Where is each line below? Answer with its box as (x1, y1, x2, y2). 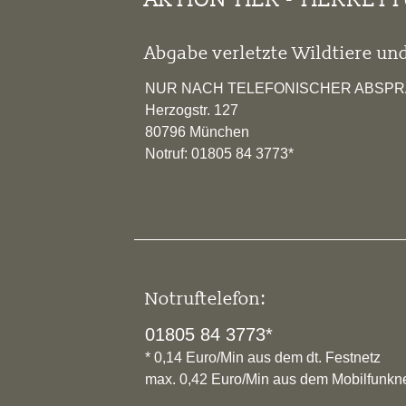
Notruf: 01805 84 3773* (145, 145, 294, 161)
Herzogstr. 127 (145, 101, 238, 118)
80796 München (145, 123, 249, 140)
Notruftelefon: (145, 286, 266, 309)
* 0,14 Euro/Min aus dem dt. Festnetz (145, 349, 381, 365)
